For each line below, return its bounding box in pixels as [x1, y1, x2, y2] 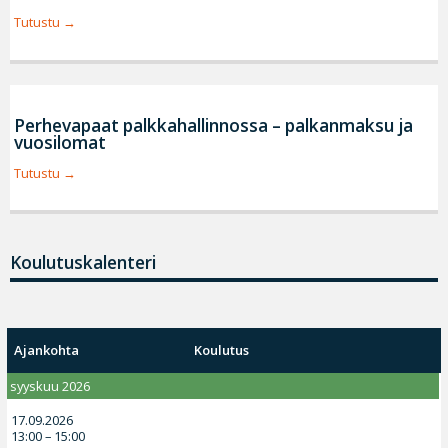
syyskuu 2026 [10, 376, 91, 395]
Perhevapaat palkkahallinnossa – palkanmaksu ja [13, 113, 413, 137]
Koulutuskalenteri [10, 251, 156, 275]
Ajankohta [14, 341, 80, 360]
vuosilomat [13, 130, 106, 154]
